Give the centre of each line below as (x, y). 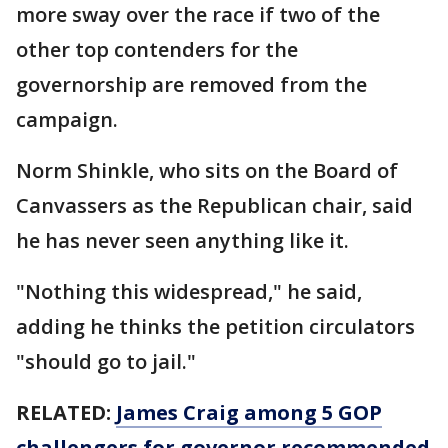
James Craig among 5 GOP (249, 412)
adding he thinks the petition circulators (215, 326)
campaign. (67, 119)
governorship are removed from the (191, 84)
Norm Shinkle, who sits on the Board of (207, 170)
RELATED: (66, 412)
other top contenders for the (157, 49)
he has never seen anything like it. (185, 240)
